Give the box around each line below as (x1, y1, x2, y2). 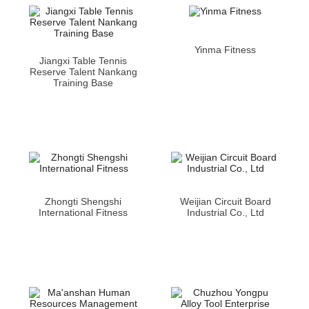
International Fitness (39, 207, 128, 218)
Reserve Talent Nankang (29, 66, 137, 77)
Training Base (53, 77, 114, 88)
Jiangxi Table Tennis (39, 55, 128, 66)
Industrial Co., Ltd (186, 207, 264, 218)
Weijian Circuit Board (179, 196, 271, 207)
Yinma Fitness (195, 44, 257, 55)
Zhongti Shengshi (45, 196, 122, 207)
